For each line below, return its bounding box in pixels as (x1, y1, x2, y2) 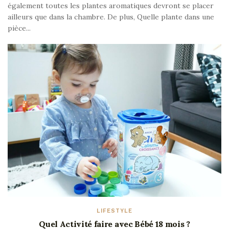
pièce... (8, 23, 31, 33)
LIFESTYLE (97, 207, 132, 214)
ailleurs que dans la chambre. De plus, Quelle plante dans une (8, 12, 214, 21)
